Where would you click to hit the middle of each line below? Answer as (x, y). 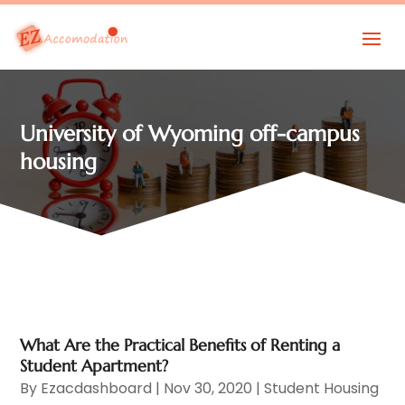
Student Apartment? (94, 365)
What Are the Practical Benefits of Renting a (180, 344)
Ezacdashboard (97, 388)
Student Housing (322, 388)
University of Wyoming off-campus (190, 133)
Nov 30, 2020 (208, 388)
